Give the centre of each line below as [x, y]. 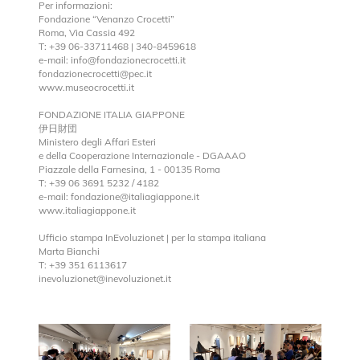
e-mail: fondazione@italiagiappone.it [119, 196]
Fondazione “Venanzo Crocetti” [106, 18]
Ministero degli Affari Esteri [97, 141]
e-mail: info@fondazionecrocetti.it [112, 59]
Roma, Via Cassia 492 [87, 32]
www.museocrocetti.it [86, 87]
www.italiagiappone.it [87, 210]
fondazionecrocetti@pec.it [95, 73]
